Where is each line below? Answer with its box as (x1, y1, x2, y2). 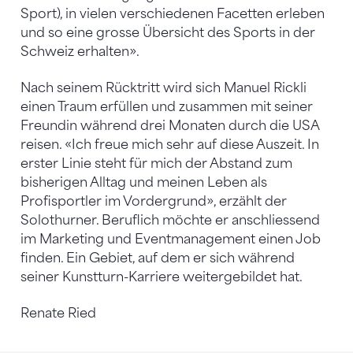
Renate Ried (20, 305, 96, 321)
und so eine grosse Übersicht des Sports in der (20, 24, 315, 40)
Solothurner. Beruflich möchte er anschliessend (20, 212, 320, 228)
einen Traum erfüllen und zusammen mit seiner (20, 98, 313, 114)
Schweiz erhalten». (20, 43, 139, 59)
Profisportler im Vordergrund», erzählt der (20, 193, 287, 209)
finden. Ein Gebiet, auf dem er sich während (20, 250, 295, 266)
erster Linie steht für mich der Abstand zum (20, 155, 292, 171)
